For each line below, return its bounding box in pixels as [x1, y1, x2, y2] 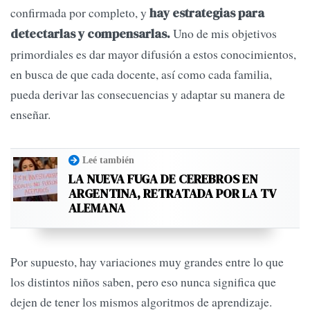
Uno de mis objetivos [170, 24, 277, 42]
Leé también [82, 154, 134, 165]
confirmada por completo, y [10, 3, 149, 21]
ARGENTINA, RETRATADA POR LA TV [69, 184, 275, 202]
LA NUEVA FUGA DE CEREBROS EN [69, 170, 258, 188]
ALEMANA [69, 199, 125, 217]
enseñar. [10, 105, 51, 122]
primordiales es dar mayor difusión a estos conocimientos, [10, 45, 296, 62]
